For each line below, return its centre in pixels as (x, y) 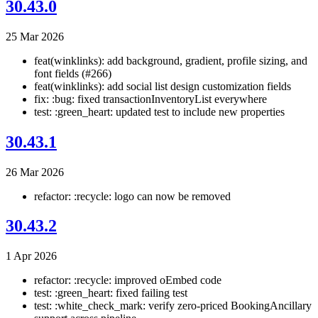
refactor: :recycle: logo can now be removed (132, 196)
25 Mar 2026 (35, 36)
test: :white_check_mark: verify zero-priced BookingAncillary (173, 306)
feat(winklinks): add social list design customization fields (163, 86)
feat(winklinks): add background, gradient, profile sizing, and (171, 60)
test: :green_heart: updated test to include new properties (159, 111)
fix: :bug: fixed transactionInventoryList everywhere (150, 99)
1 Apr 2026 (31, 256)
